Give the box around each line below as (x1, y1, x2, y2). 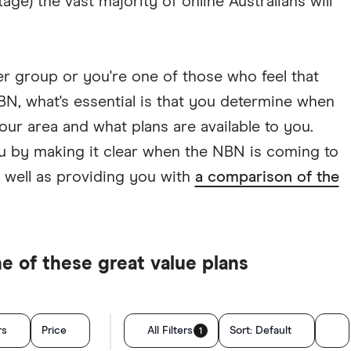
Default (255, 324, 291, 336)
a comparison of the (194, 169, 339, 185)
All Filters (147, 324, 193, 336)
